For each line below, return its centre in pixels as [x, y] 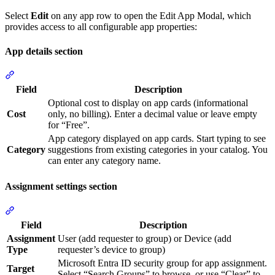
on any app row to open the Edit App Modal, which [150, 16]
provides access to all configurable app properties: [101, 27]
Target [21, 268]
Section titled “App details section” [82, 74]
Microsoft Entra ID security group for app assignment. [162, 263]
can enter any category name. [104, 160]
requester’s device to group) [111, 249]
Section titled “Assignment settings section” [98, 210]
